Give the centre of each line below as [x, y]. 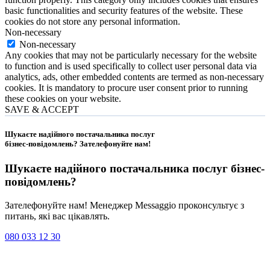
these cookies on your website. [63, 98]
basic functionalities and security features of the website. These [124, 10]
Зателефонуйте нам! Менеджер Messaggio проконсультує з [124, 205]
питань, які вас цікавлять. [57, 216]
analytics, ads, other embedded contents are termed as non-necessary [134, 77]
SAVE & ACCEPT [42, 109]
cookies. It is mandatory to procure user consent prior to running [126, 87]
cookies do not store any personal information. [93, 21]
